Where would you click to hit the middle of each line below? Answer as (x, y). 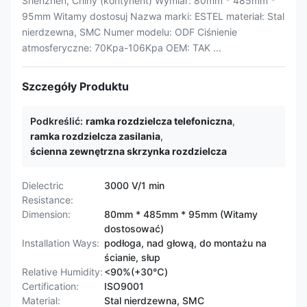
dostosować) (134, 229)
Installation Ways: (61, 243)
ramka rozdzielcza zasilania (95, 136)
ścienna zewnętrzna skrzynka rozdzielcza (128, 151)
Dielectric (43, 185)
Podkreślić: (57, 121)
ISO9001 (124, 286)
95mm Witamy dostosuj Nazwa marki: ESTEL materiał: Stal (153, 16)
